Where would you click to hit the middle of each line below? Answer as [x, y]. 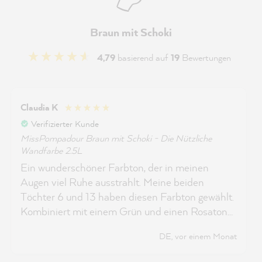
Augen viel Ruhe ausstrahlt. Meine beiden [112, 182]
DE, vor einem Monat [198, 236]
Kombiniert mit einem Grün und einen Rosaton [124, 211]
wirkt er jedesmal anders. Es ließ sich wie [109, 226]
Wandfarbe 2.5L [51, 150]
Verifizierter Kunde [65, 123]
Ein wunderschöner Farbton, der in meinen [115, 167]
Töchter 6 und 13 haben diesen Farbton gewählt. [127, 196]
